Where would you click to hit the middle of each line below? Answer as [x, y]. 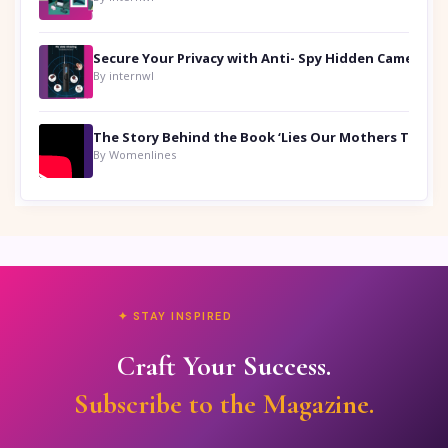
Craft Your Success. [224, 366]
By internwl [123, 76]
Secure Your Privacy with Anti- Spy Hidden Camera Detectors [425, 58]
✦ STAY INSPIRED [175, 316]
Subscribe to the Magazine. [224, 404]
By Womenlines [134, 155]
